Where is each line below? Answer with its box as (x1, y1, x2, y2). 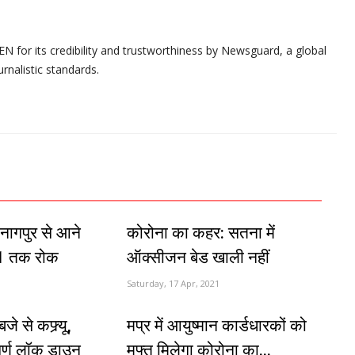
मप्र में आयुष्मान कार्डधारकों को (127, 315, 307, 335)
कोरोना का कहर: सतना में (127, 223, 276, 242)
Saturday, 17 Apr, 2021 (127, 277, 220, 289)
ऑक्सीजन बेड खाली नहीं (127, 247, 270, 267)
